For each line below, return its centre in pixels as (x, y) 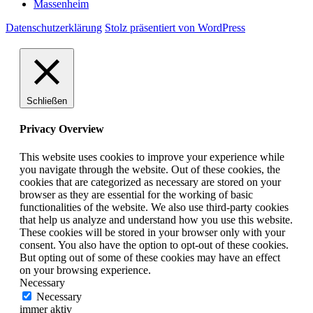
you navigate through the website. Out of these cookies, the (150, 169)
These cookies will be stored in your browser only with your (152, 232)
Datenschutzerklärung (54, 28)
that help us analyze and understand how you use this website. (156, 219)
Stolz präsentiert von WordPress (175, 28)
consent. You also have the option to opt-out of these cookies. (154, 245)
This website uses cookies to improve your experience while (152, 156)
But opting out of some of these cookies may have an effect (150, 257)
